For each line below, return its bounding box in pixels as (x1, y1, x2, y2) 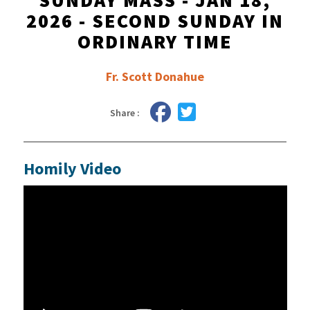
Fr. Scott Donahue (105, 69, 204, 84)
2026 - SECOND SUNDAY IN (26, 8, 284, 33)
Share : (110, 106, 140, 119)
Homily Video (23, 158, 121, 179)
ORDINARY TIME (77, 29, 232, 54)
